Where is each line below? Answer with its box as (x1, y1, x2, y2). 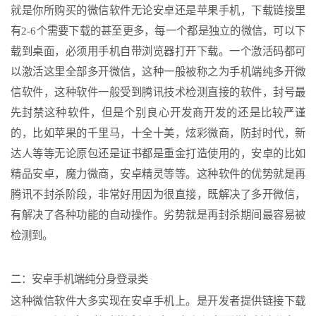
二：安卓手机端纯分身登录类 (11, 273, 148, 285)
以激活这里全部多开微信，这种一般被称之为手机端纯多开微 (11, 66, 305, 78)
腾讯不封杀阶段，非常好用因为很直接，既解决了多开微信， (11, 188, 305, 200)
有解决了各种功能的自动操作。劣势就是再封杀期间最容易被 (11, 209, 305, 221)
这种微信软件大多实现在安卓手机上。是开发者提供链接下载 (11, 295, 305, 307)
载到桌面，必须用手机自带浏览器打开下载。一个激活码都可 (11, 45, 305, 57)
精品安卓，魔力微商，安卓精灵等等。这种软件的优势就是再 (11, 168, 305, 180)
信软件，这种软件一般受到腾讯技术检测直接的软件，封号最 (11, 86, 305, 98)
